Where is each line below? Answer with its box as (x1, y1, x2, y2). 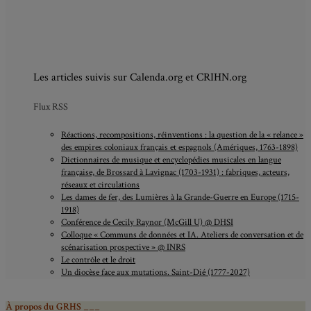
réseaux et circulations (61, 178, 140, 191)
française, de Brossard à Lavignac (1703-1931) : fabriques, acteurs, (61, 166, 289, 178)
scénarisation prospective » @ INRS (61, 241, 185, 253)
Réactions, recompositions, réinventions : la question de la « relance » (61, 128, 303, 141)
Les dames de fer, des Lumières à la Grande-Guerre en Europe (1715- (61, 191, 299, 203)
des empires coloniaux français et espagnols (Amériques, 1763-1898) (61, 141, 298, 153)
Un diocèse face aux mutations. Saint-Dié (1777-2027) (61, 266, 250, 278)
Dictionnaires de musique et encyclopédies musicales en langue (61, 153, 281, 166)
